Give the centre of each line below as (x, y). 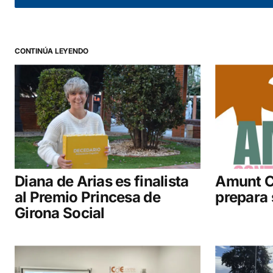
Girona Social (60, 213)
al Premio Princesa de (87, 197)
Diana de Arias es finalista (102, 182)
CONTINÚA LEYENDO (52, 51)
